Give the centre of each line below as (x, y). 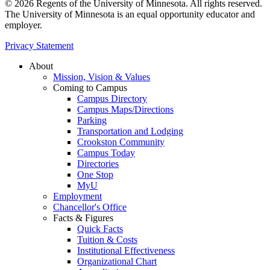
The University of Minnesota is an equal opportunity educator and (130, 14)
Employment (77, 196)
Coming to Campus (90, 87)
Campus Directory (112, 98)
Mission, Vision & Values (102, 77)
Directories (98, 163)
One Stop (95, 174)
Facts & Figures (83, 218)
